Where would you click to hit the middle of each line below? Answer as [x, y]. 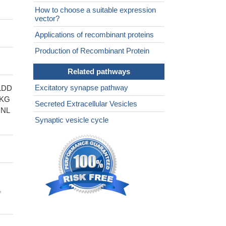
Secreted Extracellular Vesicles [86, 104]
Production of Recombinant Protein [92, 51]
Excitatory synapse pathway [81, 88]
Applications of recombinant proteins [94, 35]
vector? [47, 19]
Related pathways [99, 72]
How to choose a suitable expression [95, 10]
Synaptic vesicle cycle [72, 120]
